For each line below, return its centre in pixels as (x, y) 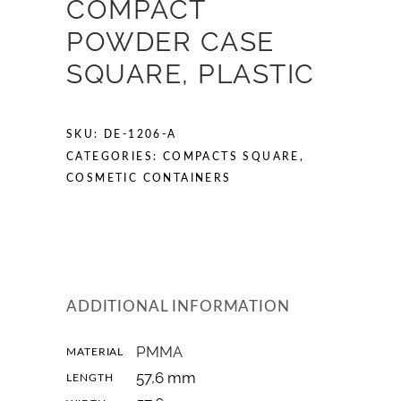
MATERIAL (95, 352)
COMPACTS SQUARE (231, 157)
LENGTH (90, 378)
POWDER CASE (171, 42)
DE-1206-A (141, 134)
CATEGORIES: (115, 157)
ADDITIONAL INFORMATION (178, 307)
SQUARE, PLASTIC (191, 74)
